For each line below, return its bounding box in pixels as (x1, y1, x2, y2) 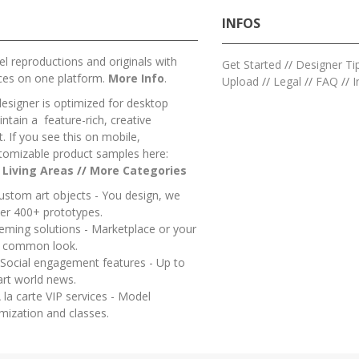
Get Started (222, 57, 281, 73)
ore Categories (100, 162, 187, 178)
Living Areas (2, 162, 74, 178)
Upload (222, 74, 259, 90)
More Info (108, 70, 164, 86)
